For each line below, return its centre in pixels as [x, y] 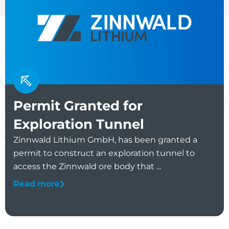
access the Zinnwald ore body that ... [87, 167]
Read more [37, 184]
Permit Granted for [78, 106]
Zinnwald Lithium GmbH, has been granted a [105, 140]
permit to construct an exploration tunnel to [104, 153]
